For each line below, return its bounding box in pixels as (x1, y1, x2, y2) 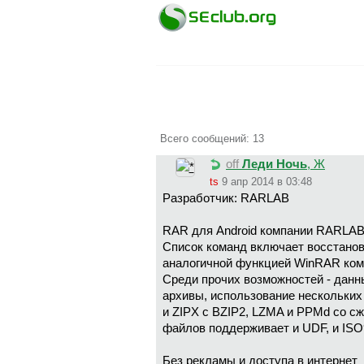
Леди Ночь (242, 158, 307, 171)
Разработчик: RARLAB (162, 192, 289, 206)
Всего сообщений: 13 (160, 132, 264, 145)
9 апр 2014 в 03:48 (222, 175, 312, 188)
